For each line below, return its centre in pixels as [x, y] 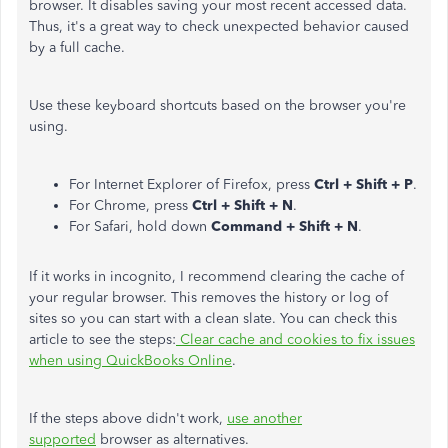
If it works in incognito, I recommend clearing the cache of [216, 276]
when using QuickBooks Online [130, 360]
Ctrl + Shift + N [242, 205]
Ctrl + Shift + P [363, 184]
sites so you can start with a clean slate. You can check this [213, 318]
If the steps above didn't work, [128, 418]
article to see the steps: [102, 339]
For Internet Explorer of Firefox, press [191, 184]
